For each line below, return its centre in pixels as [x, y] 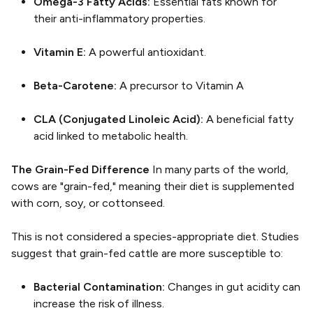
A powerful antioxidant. [146, 52]
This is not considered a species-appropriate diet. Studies [155, 236]
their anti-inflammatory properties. [119, 19]
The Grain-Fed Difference [82, 169]
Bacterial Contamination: [99, 287]
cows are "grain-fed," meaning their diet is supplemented [153, 186]
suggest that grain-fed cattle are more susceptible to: [147, 253]
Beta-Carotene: [75, 86]
